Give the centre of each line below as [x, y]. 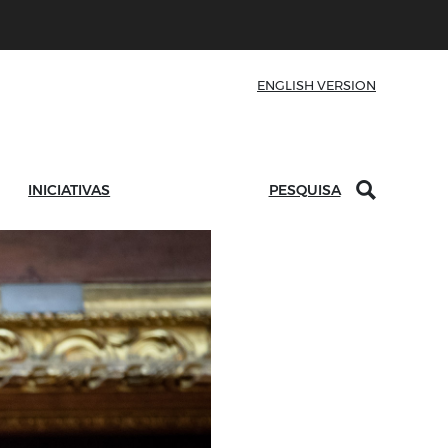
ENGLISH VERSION [316, 85]
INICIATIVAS [69, 190]
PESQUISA [304, 190]
